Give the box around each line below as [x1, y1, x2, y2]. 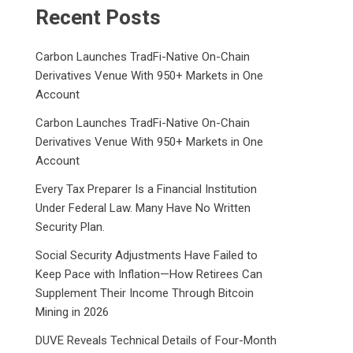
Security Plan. [35, 219, 106, 234]
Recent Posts [35, 5, 162, 29]
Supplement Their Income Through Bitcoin [35, 285, 255, 300]
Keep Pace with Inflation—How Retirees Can [35, 266, 263, 281]
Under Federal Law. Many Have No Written [35, 200, 251, 215]
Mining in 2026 [35, 304, 110, 319]
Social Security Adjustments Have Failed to [35, 247, 258, 262]
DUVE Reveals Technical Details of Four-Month [35, 333, 277, 347]
